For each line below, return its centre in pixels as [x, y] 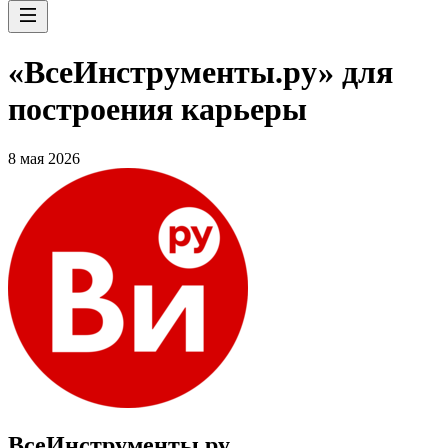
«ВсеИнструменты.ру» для [200, 72]
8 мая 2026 [44, 158]
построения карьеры [157, 109]
